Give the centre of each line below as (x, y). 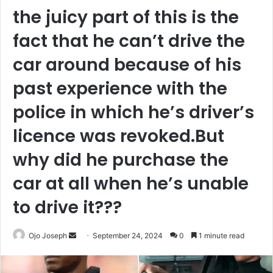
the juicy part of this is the (126, 17)
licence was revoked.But (119, 136)
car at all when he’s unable (131, 184)
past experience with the (120, 89)
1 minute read (221, 236)
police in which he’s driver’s (133, 112)
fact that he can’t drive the (129, 41)
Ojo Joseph (48, 236)
